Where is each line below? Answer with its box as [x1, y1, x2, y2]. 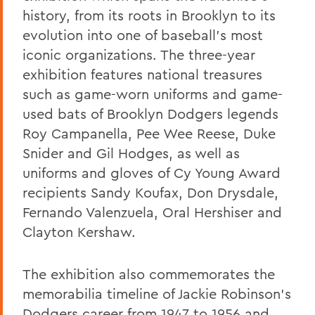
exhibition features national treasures [22, 65, 262, 83]
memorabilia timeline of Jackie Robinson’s [22, 284, 291, 302]
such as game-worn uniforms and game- [22, 84, 283, 103]
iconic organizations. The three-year [22, 45, 255, 63]
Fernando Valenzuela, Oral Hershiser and [22, 202, 282, 221]
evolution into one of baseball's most [22, 25, 263, 44]
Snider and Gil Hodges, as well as [22, 143, 240, 162]
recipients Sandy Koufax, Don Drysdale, [22, 183, 278, 201]
